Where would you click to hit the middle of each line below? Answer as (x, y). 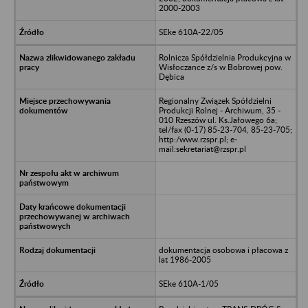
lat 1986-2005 (185, 259)
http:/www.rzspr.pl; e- (198, 139)
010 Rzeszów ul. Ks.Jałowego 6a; (218, 120)
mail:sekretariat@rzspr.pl (202, 148)
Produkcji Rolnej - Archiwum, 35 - (219, 110)
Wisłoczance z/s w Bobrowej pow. (220, 67)
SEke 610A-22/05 (191, 32)
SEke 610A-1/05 (188, 283)
